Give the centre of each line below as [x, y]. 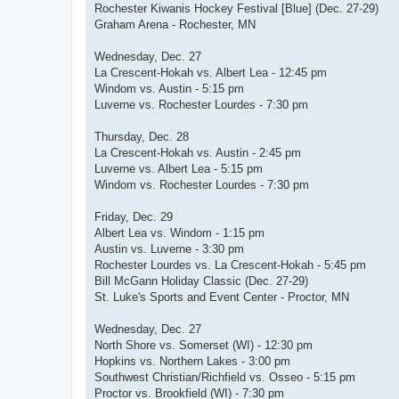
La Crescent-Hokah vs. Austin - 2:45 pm [198, 153]
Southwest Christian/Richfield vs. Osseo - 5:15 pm [225, 378]
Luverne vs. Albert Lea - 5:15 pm [179, 169]
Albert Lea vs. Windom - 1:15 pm [179, 233]
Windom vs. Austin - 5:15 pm [169, 89]
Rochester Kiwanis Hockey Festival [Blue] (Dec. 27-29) [236, 9]
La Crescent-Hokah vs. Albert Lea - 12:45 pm [211, 73]
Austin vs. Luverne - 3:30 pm [169, 249]
